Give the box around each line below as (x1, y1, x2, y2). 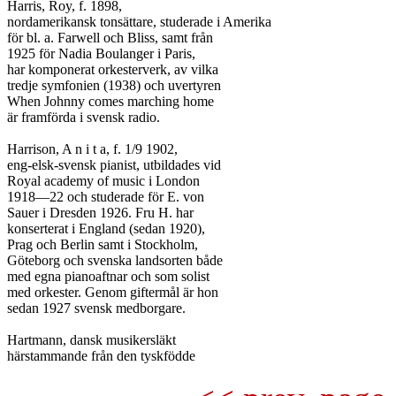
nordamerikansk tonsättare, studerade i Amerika (7, 14, 271, 29)
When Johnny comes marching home (7, 94, 214, 109)
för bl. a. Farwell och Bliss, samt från (7, 30, 213, 45)
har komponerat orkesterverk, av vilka (7, 62, 218, 77)
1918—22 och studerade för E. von (7, 189, 204, 204)
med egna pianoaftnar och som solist (7, 269, 209, 284)
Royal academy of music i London (7, 173, 200, 188)
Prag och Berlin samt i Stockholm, (7, 237, 198, 252)
